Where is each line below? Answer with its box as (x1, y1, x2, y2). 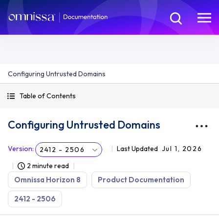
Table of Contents (20, 91, 76, 100)
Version (8, 144, 32, 153)
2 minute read (27, 161, 69, 170)
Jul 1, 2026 (161, 144, 202, 153)
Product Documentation (98, 175, 184, 184)
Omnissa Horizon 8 (14, 175, 81, 184)
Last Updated (116, 144, 158, 153)
